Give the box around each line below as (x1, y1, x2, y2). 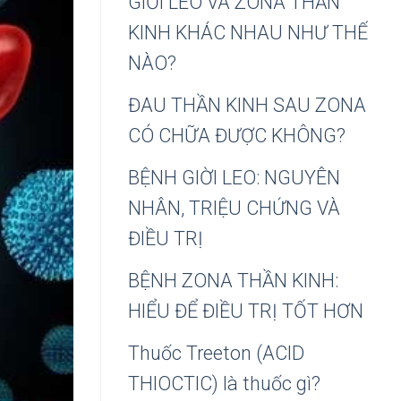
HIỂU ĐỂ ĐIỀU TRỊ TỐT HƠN (128, 299, 363, 322)
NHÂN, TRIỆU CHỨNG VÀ (128, 196, 340, 219)
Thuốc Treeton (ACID (128, 341, 304, 364)
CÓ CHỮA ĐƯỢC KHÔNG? (128, 124, 346, 147)
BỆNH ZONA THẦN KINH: (128, 269, 338, 292)
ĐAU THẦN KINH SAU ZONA (128, 93, 366, 116)
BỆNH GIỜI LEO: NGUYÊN (128, 166, 340, 189)
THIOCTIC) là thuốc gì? (128, 371, 320, 395)
